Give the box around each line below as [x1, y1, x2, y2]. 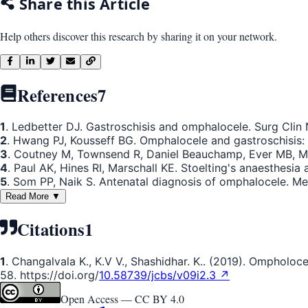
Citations [16, 217, 85, 242]
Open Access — [60, 291, 135, 306]
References [16, 82, 98, 107]
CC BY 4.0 [135, 291, 184, 306]
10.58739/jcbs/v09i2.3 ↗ [99, 267, 230, 282]
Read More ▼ [5, 191, 60, 202]
